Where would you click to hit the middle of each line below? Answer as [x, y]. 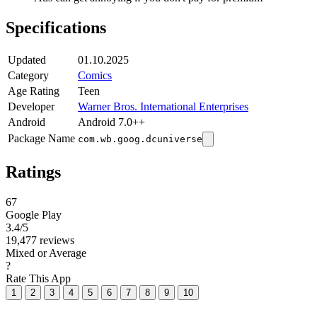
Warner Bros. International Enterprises [163, 106]
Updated [27, 59]
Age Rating [34, 91]
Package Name [41, 138]
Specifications [56, 28]
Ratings [33, 172]
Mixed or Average [46, 253]
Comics [95, 75]
